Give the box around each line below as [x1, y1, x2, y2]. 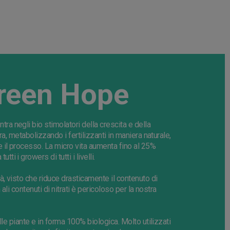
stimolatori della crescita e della [42, 120, 151, 130]
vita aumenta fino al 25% [73, 141, 156, 151]
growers [21, 152, 49, 162]
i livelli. [71, 152, 95, 162]
